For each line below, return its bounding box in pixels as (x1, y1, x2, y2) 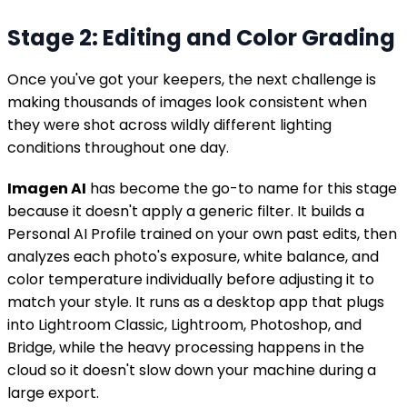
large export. (7, 382, 99, 403)
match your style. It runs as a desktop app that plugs (7, 291, 384, 313)
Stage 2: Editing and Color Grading (7, 22, 395, 53)
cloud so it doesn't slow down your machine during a (7, 359, 376, 381)
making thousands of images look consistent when (7, 91, 367, 113)
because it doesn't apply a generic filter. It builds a (7, 200, 364, 222)
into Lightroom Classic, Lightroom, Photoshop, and (7, 313, 362, 335)
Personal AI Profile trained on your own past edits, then (7, 223, 397, 244)
